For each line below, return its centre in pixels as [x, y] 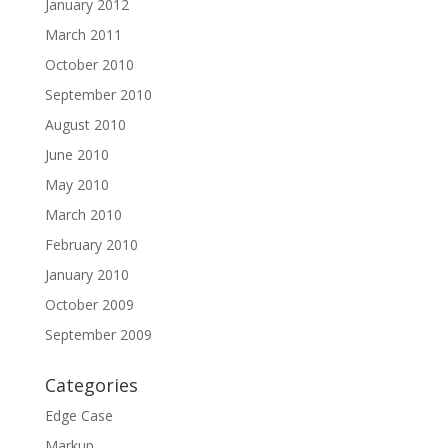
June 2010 [76, 154]
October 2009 [89, 304]
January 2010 [86, 274]
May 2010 [76, 184]
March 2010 [83, 214]
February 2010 [91, 244]
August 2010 [85, 124]
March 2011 [83, 34]
